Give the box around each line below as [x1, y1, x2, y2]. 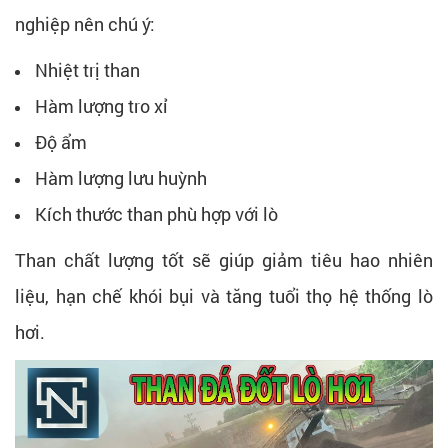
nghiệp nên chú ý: [15, 11, 155, 36]
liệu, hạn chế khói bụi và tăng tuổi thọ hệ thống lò [15, 283, 433, 308]
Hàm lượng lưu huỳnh [35, 165, 207, 190]
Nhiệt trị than [35, 57, 140, 82]
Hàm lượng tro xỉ [35, 93, 168, 118]
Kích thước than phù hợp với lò [35, 201, 278, 226]
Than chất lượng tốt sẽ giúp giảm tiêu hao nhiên [15, 247, 433, 272]
